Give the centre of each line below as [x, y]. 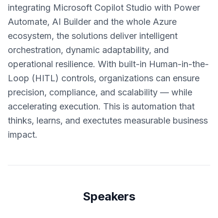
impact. [23, 135]
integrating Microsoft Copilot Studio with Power [104, 8]
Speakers [109, 196]
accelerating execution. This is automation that [101, 106]
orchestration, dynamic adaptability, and [88, 50]
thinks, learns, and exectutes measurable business [108, 120]
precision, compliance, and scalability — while [100, 92]
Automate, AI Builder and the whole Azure [92, 22]
